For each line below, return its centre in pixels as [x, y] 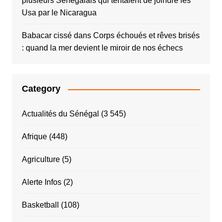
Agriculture [41, 160]
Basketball [40, 205]
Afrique [34, 137]
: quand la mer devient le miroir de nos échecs [102, 48]
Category [41, 89]
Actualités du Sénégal [60, 114]
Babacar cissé [47, 36]
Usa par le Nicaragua [59, 13]
